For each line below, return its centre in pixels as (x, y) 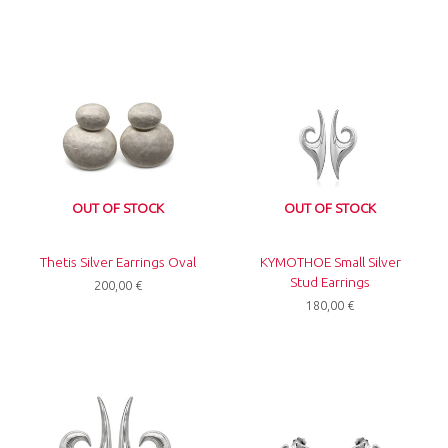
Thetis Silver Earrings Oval (117, 261)
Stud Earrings (330, 281)
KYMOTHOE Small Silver (330, 261)
